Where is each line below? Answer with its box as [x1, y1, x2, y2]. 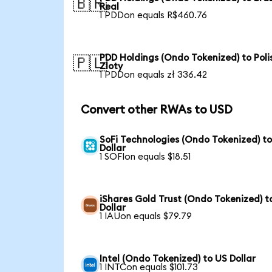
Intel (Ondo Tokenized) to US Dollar [100, 254, 256, 263]
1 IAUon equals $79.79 [100, 211, 192, 221]
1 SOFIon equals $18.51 [100, 152, 191, 161]
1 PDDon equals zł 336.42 [100, 70, 208, 80]
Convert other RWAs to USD [80, 104, 233, 117]
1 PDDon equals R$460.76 [100, 11, 208, 21]
